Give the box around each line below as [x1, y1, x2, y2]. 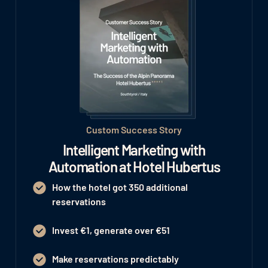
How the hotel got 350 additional [51, 181, 188, 193]
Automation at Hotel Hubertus [48, 157, 220, 175]
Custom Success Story [86, 123, 182, 135]
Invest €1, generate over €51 [51, 224, 170, 236]
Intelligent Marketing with [63, 141, 205, 159]
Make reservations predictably [51, 252, 182, 264]
